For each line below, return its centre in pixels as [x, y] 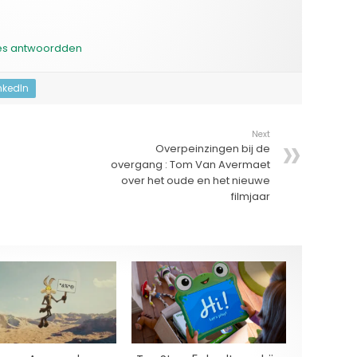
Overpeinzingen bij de [213, 148]
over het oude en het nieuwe [196, 180]
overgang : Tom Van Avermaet [190, 164]
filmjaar [251, 196]
